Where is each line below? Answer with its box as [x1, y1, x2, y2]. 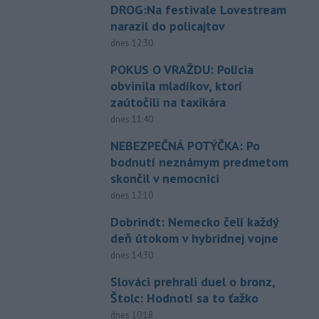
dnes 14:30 [110, 249, 153, 261]
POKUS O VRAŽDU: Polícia [110, 61, 253, 78]
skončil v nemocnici [110, 169, 219, 187]
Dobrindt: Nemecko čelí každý [110, 213, 278, 230]
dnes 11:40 [110, 113, 153, 125]
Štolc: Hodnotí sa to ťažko [110, 289, 258, 306]
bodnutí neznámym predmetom [110, 153, 288, 170]
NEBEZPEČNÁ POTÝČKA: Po [110, 137, 260, 154]
